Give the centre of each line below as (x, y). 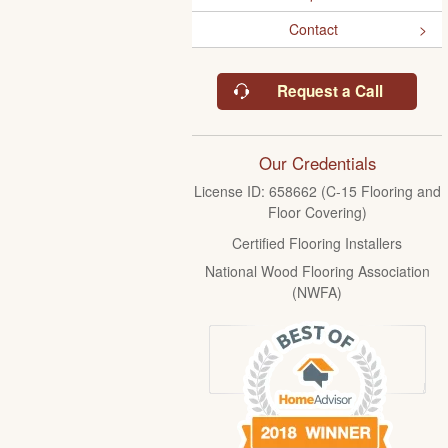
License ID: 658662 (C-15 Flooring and (317, 191)
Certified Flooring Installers (317, 243)
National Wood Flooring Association (317, 271)
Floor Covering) (317, 212)
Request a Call (329, 91)
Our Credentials (317, 162)
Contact (313, 29)
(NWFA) (317, 292)
